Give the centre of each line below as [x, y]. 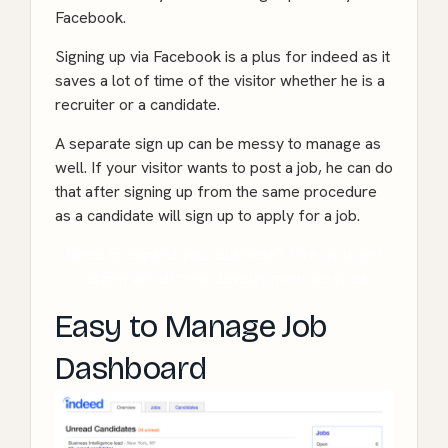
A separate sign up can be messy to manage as [218, 143]
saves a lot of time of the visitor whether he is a [220, 80]
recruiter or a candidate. [137, 104]
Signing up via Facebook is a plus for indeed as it [222, 56]
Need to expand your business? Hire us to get [224, 254]
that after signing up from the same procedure [216, 191]
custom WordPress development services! [224, 278]
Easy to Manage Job [191, 326]
